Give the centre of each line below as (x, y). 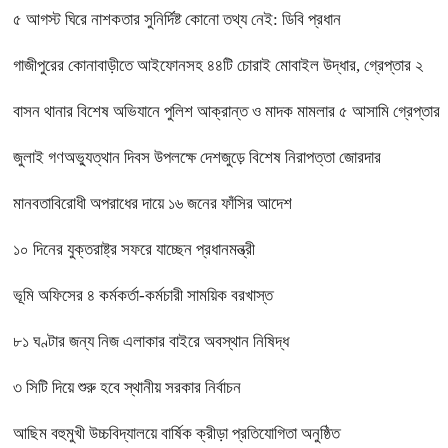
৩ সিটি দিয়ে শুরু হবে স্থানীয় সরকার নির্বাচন (127, 388)
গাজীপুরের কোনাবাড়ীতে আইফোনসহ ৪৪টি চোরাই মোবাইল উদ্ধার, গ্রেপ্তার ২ (218, 66)
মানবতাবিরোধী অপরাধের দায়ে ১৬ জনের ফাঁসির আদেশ (152, 204)
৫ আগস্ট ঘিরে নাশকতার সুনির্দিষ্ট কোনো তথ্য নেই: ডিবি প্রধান (177, 20)
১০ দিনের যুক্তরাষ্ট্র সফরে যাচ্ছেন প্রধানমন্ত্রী (134, 250)
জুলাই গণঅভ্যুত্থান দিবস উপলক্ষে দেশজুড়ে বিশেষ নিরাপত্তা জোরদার (197, 158)
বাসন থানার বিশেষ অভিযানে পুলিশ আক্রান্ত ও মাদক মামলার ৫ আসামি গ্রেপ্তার (226, 112)
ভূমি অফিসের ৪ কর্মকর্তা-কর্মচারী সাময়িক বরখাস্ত (143, 296)
